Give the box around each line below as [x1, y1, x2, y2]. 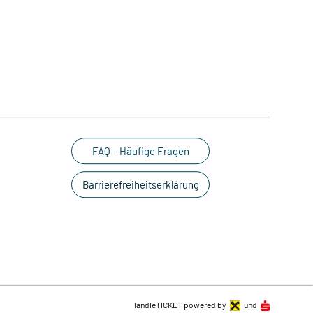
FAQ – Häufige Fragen [92, 145, 189, 157]
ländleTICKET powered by [134, 300, 226, 310]
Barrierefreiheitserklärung [82, 178, 199, 191]
